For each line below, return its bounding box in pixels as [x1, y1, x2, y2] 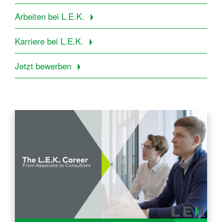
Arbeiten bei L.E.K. [15, 10, 87, 23]
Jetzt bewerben [15, 59, 74, 72]
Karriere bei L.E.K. [15, 35, 86, 48]
